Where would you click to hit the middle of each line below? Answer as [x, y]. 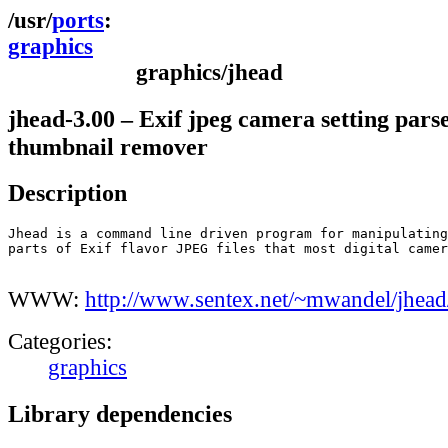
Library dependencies [120, 413]
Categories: [60, 342]
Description [67, 193]
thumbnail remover [108, 146]
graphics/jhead [209, 72]
